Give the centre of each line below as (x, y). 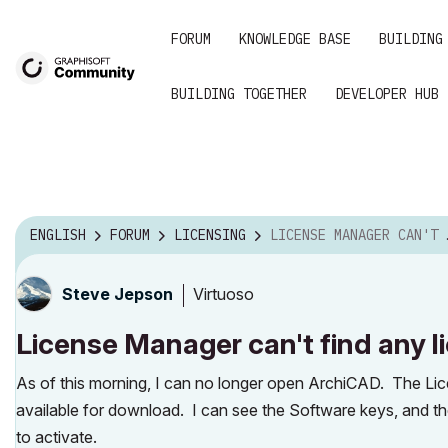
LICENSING (210, 235)
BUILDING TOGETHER (239, 94)
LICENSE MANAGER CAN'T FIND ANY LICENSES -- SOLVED (358, 235)
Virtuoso (223, 293)
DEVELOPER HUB (387, 94)
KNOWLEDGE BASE (295, 39)
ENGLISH (58, 235)
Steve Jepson (117, 294)
